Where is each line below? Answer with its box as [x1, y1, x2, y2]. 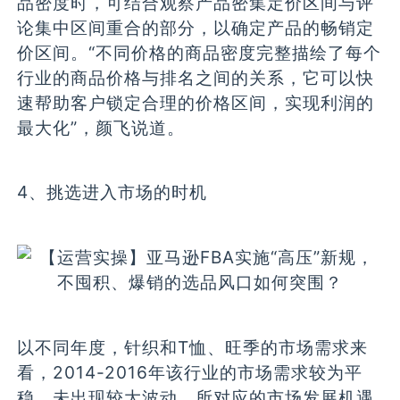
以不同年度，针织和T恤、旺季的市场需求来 [17, 336, 369, 358]
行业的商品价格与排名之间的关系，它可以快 [17, 66, 375, 88]
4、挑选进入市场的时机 [17, 181, 208, 204]
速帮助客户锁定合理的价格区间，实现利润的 [17, 91, 375, 113]
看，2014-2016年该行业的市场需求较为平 [17, 361, 363, 383]
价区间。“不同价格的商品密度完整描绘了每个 [17, 41, 382, 63]
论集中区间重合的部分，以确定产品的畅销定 [17, 16, 375, 38]
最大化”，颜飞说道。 [17, 116, 186, 138]
